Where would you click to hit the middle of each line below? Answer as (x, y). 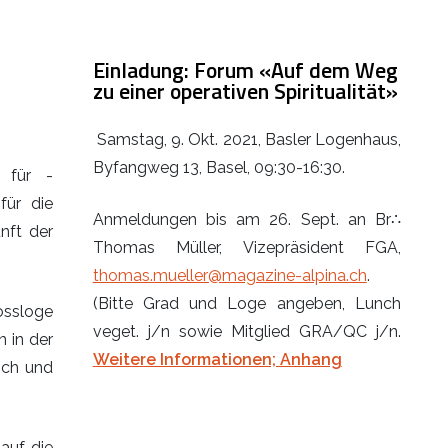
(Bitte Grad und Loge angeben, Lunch (246, 303)
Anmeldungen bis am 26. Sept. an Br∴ (246, 219)
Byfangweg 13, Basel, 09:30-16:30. (218, 167)
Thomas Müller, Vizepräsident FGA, (246, 247)
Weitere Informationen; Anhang (217, 359)
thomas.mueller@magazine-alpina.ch (229, 275)
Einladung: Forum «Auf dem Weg (245, 69)
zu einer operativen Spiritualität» (245, 90)
